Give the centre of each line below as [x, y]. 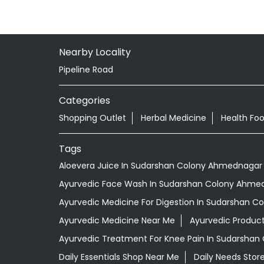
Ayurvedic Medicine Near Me [117, 221]
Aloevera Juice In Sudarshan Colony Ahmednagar [160, 166]
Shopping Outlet [92, 118]
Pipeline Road [86, 69]
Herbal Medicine [173, 118]
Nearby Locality [95, 52]
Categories [84, 100]
